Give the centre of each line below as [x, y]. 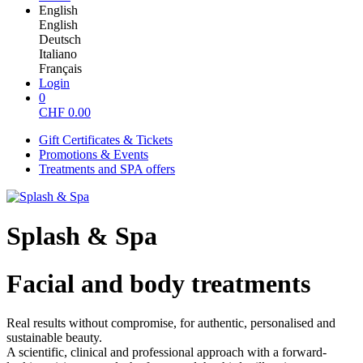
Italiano [58, 54]
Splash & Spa [82, 236]
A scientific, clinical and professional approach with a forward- [167, 352]
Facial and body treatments [158, 283]
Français [60, 68]
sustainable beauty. [54, 338]
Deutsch [60, 39]
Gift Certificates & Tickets [106, 140]
